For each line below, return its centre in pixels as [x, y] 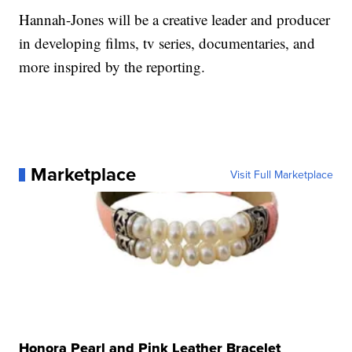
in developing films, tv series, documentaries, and [167, 43]
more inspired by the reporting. [112, 67]
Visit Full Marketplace [281, 175]
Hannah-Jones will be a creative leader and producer [175, 20]
